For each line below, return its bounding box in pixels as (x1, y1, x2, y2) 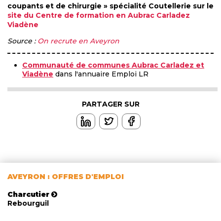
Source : (7, 36, 37, 45)
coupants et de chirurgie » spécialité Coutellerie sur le (7, 1, 214, 10)
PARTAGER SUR (81, 99, 140, 109)
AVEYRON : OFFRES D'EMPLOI (7, 172, 124, 181)
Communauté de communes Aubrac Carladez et (22, 60, 204, 70)
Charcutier (7, 190, 49, 199)
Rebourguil (7, 199, 49, 208)
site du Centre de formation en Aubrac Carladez (7, 10, 190, 20)
